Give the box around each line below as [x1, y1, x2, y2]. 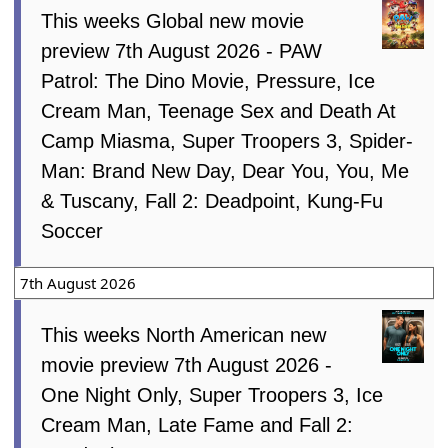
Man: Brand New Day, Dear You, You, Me [41, 160, 410, 183]
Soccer [41, 220, 104, 243]
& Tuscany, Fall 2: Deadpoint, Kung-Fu [41, 190, 384, 213]
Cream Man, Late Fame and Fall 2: [41, 414, 354, 437]
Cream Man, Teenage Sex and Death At [41, 100, 397, 123]
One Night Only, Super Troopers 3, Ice [41, 384, 384, 407]
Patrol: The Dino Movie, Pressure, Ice [41, 70, 376, 93]
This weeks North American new [41, 324, 327, 347]
